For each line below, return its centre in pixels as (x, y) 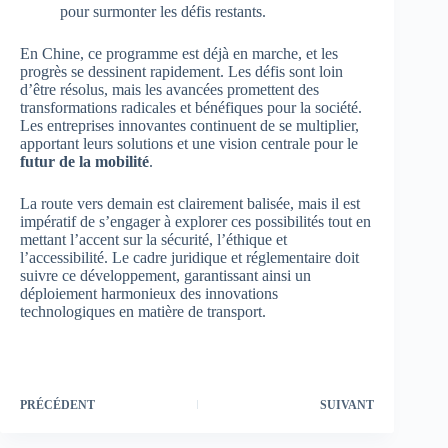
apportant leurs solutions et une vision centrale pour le (189, 144)
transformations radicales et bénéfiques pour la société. (191, 108)
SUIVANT (347, 405)
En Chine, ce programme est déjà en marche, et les (179, 54)
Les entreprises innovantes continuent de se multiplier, (189, 126)
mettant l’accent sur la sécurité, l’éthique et (153, 240)
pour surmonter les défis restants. (163, 12)
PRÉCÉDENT (57, 405)
